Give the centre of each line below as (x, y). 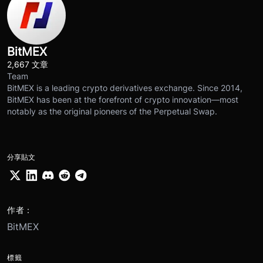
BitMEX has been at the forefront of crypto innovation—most (123, 99)
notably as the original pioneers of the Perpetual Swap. (112, 111)
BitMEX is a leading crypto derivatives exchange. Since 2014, (125, 87)
